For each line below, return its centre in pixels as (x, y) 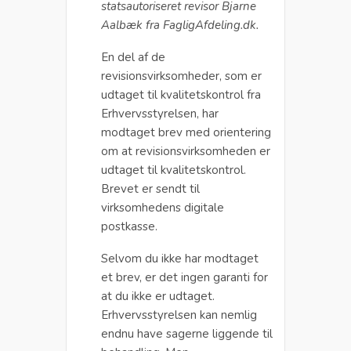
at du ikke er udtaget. (158, 296)
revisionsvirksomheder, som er (181, 76)
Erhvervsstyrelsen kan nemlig (179, 315)
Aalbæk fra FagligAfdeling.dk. (180, 25)
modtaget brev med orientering (186, 132)
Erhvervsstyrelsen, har (160, 113)
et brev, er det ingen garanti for (185, 277)
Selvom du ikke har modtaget (180, 258)
